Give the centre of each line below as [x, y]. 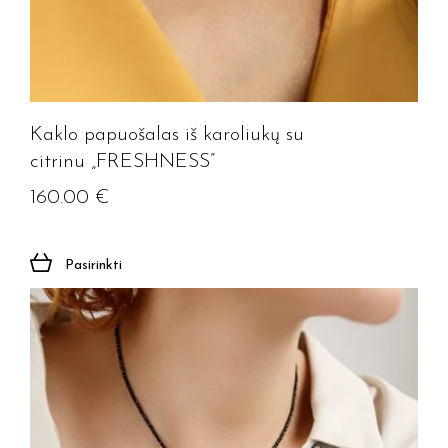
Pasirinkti [93, 265]
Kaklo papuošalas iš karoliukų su [167, 135]
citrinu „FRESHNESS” [122, 162]
